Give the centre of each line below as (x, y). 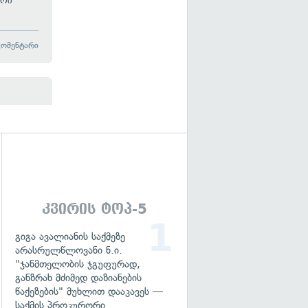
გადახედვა (31, 203)
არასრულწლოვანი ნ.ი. (69, 250)
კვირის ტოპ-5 (94, 209)
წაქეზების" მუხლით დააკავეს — (89, 291)
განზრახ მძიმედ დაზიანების (78, 278)
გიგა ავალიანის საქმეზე (70, 236)
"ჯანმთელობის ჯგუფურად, (78, 264)
